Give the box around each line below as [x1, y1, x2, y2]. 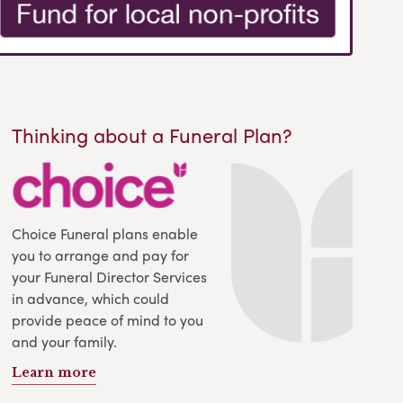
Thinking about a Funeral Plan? [12, 120, 292, 149]
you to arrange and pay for [12, 244, 190, 265]
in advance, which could [12, 287, 170, 309]
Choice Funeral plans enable [12, 222, 199, 244]
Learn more [12, 363, 97, 381]
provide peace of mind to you [12, 309, 204, 330]
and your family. [12, 330, 118, 352]
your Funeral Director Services [12, 265, 208, 287]
